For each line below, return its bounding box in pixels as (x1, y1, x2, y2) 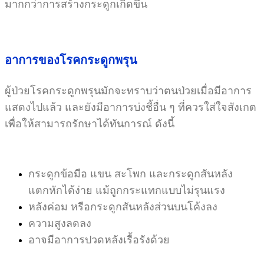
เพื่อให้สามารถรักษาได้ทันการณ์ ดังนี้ (5, 117, 174, 130)
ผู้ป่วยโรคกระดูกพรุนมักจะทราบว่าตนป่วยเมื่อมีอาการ (5, 84, 252, 97)
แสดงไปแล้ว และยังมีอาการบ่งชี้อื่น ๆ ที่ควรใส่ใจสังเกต (5, 101, 256, 113)
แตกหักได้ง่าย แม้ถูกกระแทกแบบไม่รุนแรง (28, 184, 225, 196)
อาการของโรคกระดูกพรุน (5, 53, 137, 67)
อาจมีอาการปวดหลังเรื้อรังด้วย (28, 233, 170, 246)
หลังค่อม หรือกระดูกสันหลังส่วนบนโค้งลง (28, 200, 217, 213)
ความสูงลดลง (28, 217, 91, 229)
